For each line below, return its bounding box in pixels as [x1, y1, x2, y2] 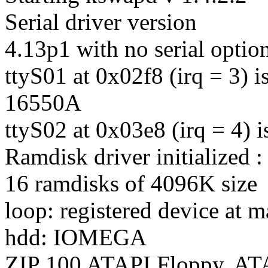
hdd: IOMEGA [5, 224, 147, 250]
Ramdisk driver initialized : [5, 143, 263, 169]
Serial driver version [5, 8, 197, 35]
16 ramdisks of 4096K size [5, 170, 257, 196]
